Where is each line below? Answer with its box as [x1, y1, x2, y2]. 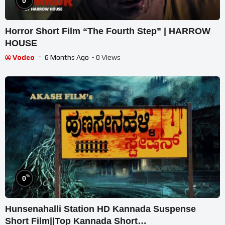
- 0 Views [91, 53, 121, 62]
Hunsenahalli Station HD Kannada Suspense [5, 203, 196, 214]
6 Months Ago [45, 53, 89, 62]
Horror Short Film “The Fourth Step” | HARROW [5, 26, 210, 37]
